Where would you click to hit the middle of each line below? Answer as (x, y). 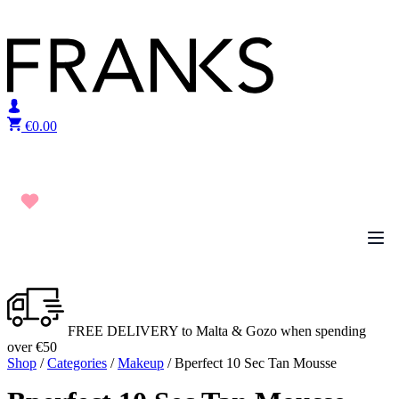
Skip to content (49, 14)
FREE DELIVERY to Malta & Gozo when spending (215, 331)
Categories (77, 363)
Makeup (141, 363)
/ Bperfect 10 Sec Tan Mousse (250, 363)
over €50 (32, 347)
